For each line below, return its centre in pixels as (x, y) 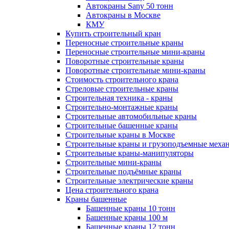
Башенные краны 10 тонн (131, 208)
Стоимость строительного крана (122, 79)
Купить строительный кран (113, 33)
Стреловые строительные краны (122, 89)
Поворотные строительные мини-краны (135, 70)
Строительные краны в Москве (120, 135)
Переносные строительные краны (124, 43)
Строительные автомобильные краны (131, 116)
